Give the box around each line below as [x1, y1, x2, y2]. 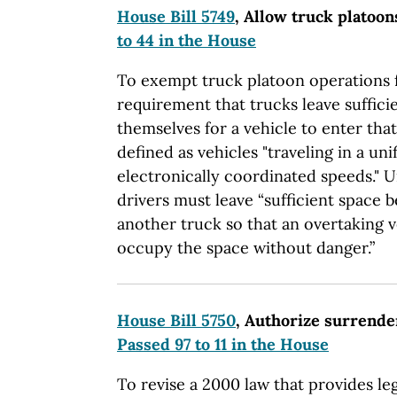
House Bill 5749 [117, 5, 235, 27]
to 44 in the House [117, 29, 256, 51]
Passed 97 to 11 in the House [117, 333, 329, 354]
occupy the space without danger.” [117, 237, 375, 258]
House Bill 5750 [117, 309, 236, 331]
